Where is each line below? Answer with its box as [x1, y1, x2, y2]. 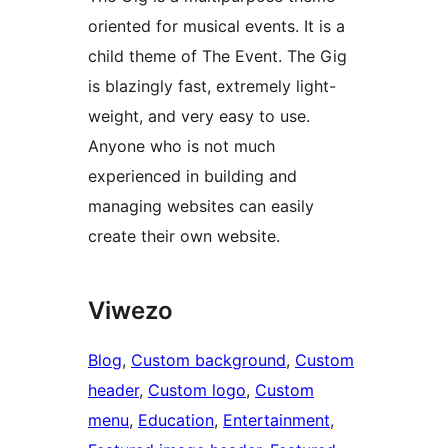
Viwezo [88, 296, 173, 326]
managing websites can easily [88, 196, 314, 217]
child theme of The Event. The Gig [88, 46, 347, 67]
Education [138, 410, 214, 431]
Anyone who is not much [88, 136, 275, 157]
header [88, 380, 139, 401]
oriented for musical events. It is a [88, 16, 345, 37]
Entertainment [223, 410, 330, 431]
